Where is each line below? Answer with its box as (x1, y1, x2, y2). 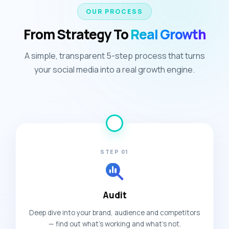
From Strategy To (23, 25, 130, 43)
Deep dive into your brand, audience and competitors (29, 208, 200, 217)
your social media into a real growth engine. (34, 64, 195, 75)
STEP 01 (100, 148, 129, 155)
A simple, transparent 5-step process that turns (24, 50, 205, 61)
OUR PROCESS (86, 7, 143, 16)
